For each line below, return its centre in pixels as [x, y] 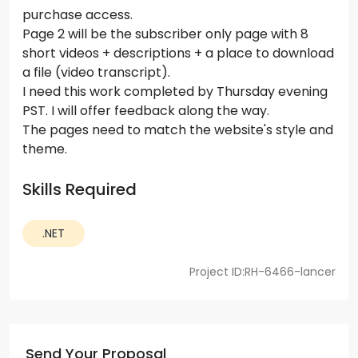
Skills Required [80, 190]
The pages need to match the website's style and [178, 130]
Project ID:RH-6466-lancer [263, 272]
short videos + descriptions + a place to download [178, 54]
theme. [45, 149]
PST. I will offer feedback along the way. [146, 111]
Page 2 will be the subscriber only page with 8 [165, 34]
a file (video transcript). [96, 73]
